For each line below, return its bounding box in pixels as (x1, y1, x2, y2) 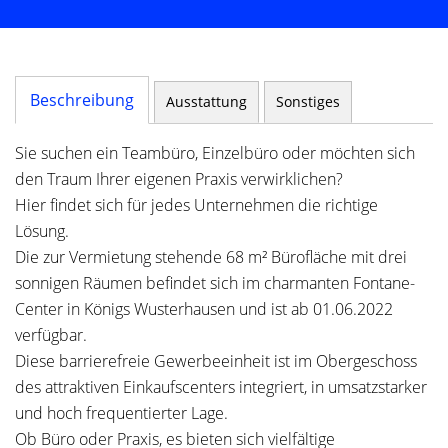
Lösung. (15, 220, 69, 242)
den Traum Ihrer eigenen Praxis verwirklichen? (15, 168, 343, 190)
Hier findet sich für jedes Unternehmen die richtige (15, 194, 378, 216)
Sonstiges (276, 92, 340, 111)
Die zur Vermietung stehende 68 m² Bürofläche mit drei (15, 246, 407, 268)
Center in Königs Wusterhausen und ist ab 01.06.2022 (15, 298, 393, 320)
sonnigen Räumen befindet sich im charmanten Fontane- (15, 272, 415, 294)
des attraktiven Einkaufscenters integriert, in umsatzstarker (15, 376, 427, 398)
